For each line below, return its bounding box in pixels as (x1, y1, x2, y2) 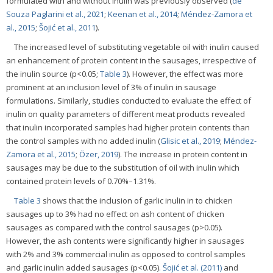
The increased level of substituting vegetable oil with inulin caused (14, 41, 259, 52)
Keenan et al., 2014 (108, 8, 177, 19)
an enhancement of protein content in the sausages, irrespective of (6, 54, 256, 66)
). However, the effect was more (127, 68, 243, 79)
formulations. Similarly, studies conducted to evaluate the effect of (6, 94, 251, 106)
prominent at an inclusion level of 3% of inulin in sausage (6, 81, 216, 93)
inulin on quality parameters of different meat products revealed (6, 108, 245, 119)
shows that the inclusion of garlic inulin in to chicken (41, 194, 233, 206)
